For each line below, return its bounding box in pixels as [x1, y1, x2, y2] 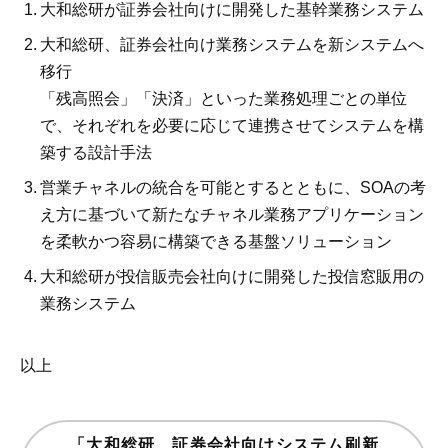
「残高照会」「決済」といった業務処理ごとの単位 [40, 90, 408, 107]
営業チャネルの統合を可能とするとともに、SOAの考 [40, 179, 426, 196]
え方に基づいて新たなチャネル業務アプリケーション [40, 206, 424, 223]
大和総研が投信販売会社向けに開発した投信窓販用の [40, 268, 424, 285]
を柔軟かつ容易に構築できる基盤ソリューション [40, 233, 392, 250]
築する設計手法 [40, 144, 152, 161]
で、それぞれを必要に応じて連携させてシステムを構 [40, 117, 424, 134]
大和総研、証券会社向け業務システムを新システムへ [40, 36, 424, 53]
